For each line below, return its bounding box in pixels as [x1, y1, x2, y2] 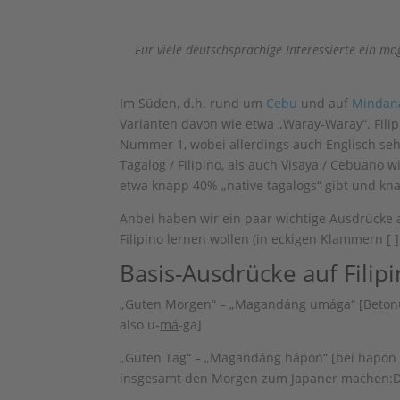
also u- [120, 316, 161, 333]
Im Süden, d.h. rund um [120, 95, 267, 112]
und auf [297, 95, 353, 112]
